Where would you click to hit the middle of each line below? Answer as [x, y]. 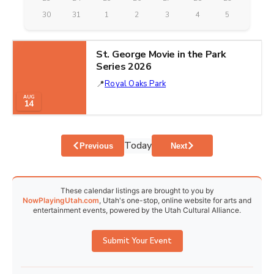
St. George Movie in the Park [161, 54]
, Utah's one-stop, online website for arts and [175, 200]
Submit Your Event [137, 241]
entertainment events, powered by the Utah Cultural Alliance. [137, 210]
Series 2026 [124, 67]
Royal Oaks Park [135, 84]
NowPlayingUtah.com [61, 200]
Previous [96, 146]
